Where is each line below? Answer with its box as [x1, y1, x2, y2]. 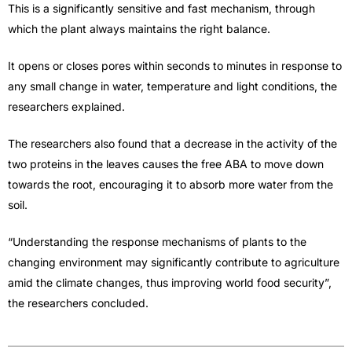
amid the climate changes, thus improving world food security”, [8, 275, 332, 289]
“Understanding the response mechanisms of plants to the [8, 234, 306, 248]
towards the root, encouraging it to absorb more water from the [8, 177, 333, 191]
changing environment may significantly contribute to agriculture [8, 255, 339, 269]
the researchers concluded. [8, 295, 148, 310]
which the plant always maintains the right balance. [8, 21, 270, 35]
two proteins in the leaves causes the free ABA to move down [8, 156, 324, 170]
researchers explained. [8, 99, 125, 113]
